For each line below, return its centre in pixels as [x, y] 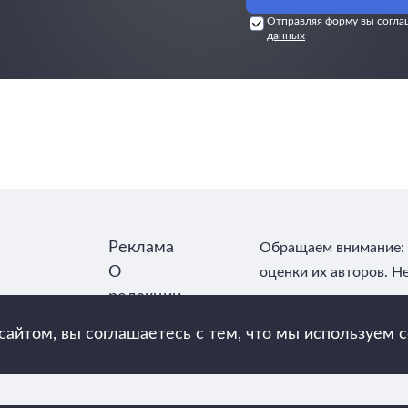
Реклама [141, 248]
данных [286, 36]
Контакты [145, 321]
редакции [145, 297]
